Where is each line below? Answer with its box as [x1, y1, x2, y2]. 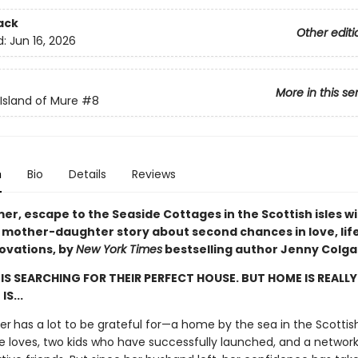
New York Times [75, 241, 162, 257]
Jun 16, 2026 [9, 33, 76, 50]
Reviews [131, 166, 176, 182]
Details [68, 166, 106, 182]
